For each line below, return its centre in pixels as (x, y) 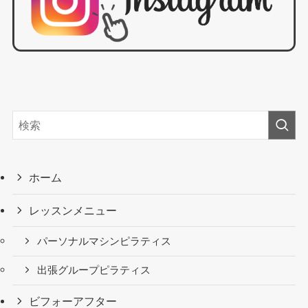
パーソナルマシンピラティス (104, 241)
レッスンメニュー (73, 210)
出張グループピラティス (94, 271)
